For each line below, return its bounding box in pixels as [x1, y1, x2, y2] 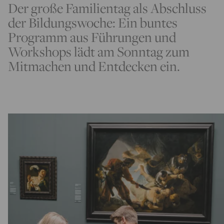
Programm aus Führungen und [8, 28, 176, 46]
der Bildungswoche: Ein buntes [8, 13, 177, 31]
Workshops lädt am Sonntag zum [8, 42, 189, 60]
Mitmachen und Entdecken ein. [8, 57, 180, 75]
